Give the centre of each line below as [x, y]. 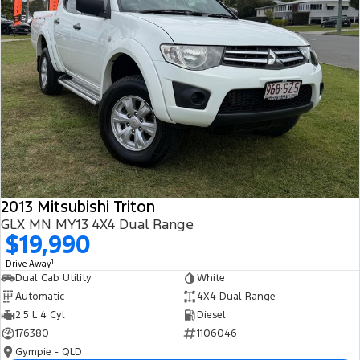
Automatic [40, 296]
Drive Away [29, 264]
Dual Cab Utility [53, 278]
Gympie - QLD [49, 352]
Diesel [211, 315]
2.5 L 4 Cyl [40, 315]
